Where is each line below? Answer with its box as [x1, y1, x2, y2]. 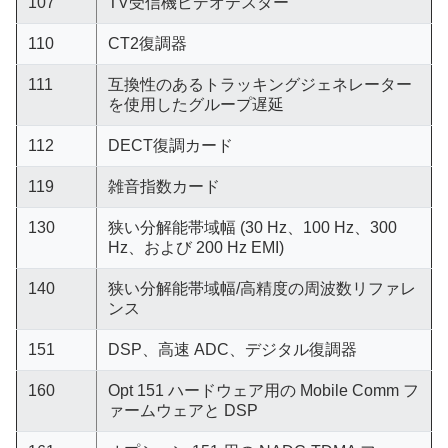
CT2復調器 [107, 35, 187, 52]
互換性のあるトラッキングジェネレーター [107, 76, 412, 93]
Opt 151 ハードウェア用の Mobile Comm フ [107, 382, 419, 399]
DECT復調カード [107, 137, 233, 154]
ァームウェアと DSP [107, 402, 258, 419]
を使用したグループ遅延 [107, 96, 284, 113]
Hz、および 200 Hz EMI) [107, 239, 284, 256]
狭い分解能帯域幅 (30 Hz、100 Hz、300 [107, 219, 397, 236]
